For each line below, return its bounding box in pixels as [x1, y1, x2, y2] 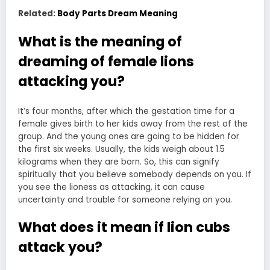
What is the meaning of [18, 31, 182, 51]
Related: [18, 8, 57, 20]
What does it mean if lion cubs [18, 218, 230, 237]
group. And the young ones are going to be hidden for [18, 131, 239, 143]
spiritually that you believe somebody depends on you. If [18, 169, 251, 181]
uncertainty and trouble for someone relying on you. [18, 194, 232, 206]
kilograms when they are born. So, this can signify [18, 156, 219, 168]
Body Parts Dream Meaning [57, 8, 178, 20]
